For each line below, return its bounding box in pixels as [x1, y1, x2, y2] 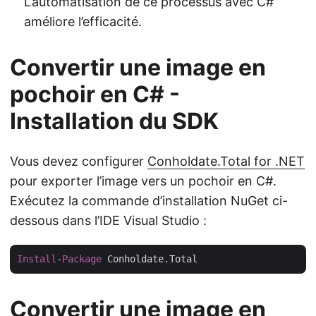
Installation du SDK [10, 107, 219, 135]
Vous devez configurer [10, 154, 147, 169]
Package [62, 253, 102, 265]
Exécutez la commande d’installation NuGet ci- [10, 193, 288, 208]
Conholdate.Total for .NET [147, 154, 305, 169]
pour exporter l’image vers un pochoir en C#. [10, 174, 276, 188]
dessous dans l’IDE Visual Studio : [10, 213, 207, 228]
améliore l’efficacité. [24, 14, 142, 29]
